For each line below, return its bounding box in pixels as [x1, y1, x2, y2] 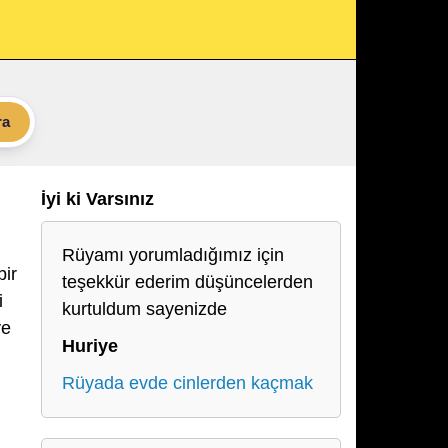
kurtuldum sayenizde [62, 299, 227, 319]
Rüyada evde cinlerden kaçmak [62, 373, 313, 393]
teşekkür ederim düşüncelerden [62, 272, 313, 292]
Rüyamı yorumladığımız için [62, 245, 284, 265]
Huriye [62, 336, 118, 356]
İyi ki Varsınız [41, 189, 154, 209]
